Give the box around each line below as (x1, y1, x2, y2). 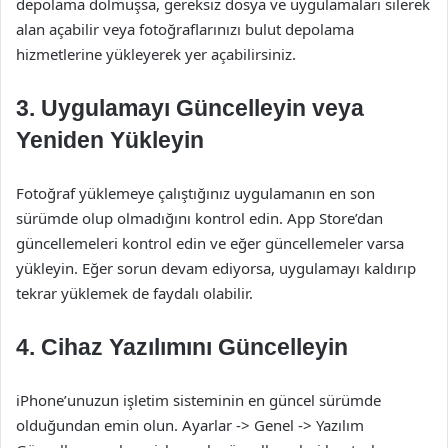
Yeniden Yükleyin (16, 127, 204, 153)
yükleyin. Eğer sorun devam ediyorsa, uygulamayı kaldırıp (16, 258, 416, 278)
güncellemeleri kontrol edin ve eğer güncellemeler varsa (16, 233, 404, 253)
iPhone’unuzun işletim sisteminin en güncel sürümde (16, 390, 381, 410)
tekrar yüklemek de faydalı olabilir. (16, 283, 253, 303)
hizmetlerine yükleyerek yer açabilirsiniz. (16, 44, 296, 64)
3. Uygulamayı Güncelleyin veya (16, 95, 364, 121)
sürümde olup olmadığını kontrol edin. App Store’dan (16, 208, 383, 228)
